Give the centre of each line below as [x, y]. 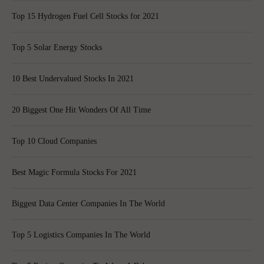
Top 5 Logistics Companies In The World [81, 235]
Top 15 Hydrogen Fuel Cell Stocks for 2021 [85, 16]
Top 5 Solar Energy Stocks [57, 48]
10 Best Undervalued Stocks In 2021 [73, 79]
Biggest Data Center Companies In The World [88, 204]
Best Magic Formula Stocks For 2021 [74, 173]
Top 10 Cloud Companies [54, 141]
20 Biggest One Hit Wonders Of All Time [81, 110]
